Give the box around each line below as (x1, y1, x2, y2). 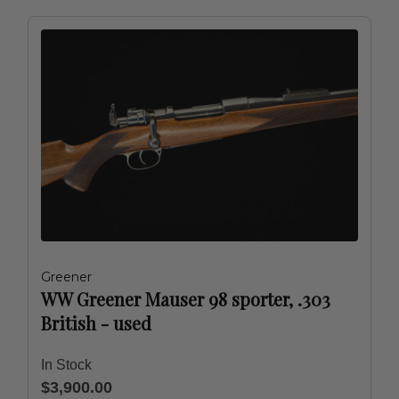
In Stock (41, 357, 92, 372)
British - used (41, 311, 151, 335)
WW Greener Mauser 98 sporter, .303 (41, 287, 330, 311)
